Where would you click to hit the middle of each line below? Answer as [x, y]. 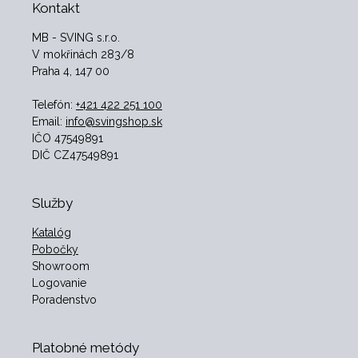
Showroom [61, 267]
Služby [52, 203]
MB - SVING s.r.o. [76, 38]
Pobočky [55, 250]
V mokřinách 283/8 [83, 55]
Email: [49, 122]
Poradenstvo [64, 300]
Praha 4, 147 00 [71, 72]
